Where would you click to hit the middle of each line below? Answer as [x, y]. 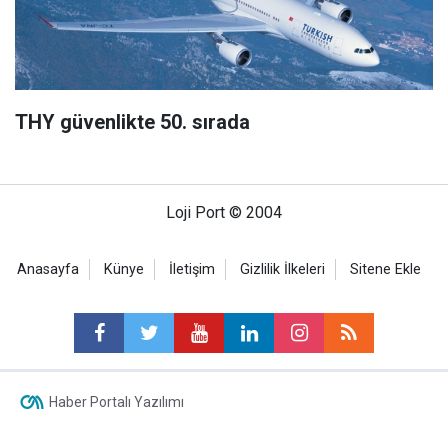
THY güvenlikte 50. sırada [132, 121]
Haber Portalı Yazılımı [116, 401]
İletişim [192, 269]
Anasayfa [48, 269]
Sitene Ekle [385, 269]
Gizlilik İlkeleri [282, 269]
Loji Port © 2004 [224, 212]
